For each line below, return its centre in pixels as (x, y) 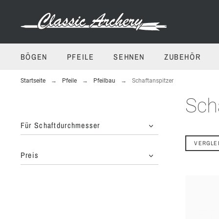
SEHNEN (129, 57)
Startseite (33, 81)
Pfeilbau (104, 81)
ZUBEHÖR (183, 57)
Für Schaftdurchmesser (60, 125)
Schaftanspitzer (153, 81)
